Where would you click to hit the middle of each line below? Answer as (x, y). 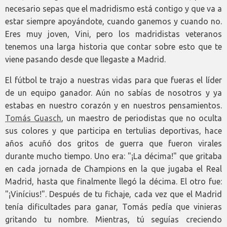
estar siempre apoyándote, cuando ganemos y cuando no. (113, 22)
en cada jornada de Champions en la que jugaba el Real (113, 169)
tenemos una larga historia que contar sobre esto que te (113, 47)
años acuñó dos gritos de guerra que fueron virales (113, 144)
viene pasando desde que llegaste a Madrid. (85, 60)
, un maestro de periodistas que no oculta (142, 118)
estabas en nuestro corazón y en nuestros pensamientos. (113, 106)
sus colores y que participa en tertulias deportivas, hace (113, 131)
